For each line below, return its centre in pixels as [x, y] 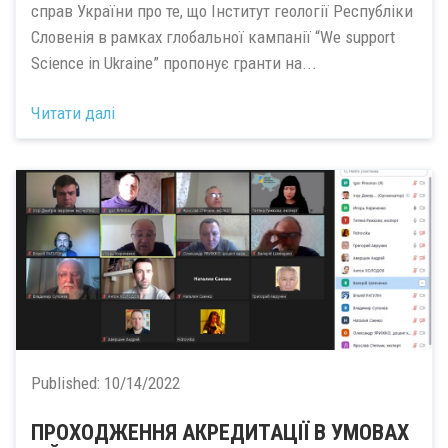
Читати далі [73, 113]
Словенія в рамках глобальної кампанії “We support [213, 36]
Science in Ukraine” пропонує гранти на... [174, 62]
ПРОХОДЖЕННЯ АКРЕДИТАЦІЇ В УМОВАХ [220, 432]
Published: [67, 383]
